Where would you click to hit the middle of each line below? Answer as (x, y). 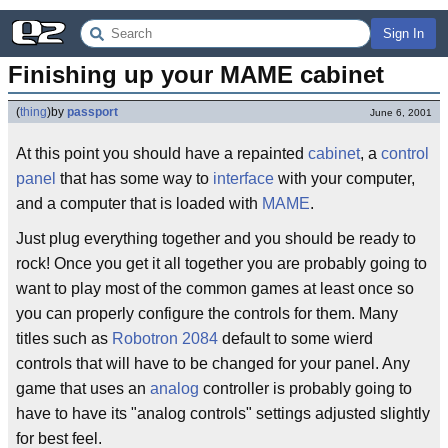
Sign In (403, 33)
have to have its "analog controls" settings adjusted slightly (223, 413)
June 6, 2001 (401, 112)
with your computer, (344, 178)
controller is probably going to (305, 388)
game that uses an (83, 388)
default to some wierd (295, 338)
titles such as (64, 338)
